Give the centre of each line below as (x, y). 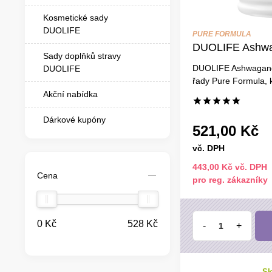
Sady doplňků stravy (82, 56)
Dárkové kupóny (74, 119)
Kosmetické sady (76, 17)
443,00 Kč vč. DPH (229, 167)
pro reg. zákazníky (230, 179)
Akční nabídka (70, 94)
